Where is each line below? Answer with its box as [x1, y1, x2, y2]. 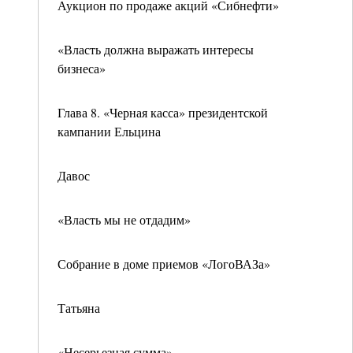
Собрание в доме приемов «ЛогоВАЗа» [58, 255, 270, 272]
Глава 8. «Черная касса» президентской [58, 104, 268, 121]
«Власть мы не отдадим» [58, 211, 191, 228]
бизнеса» [58, 60, 106, 76]
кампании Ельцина [58, 123, 161, 139]
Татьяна [58, 299, 100, 316]
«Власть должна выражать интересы [58, 41, 254, 58]
